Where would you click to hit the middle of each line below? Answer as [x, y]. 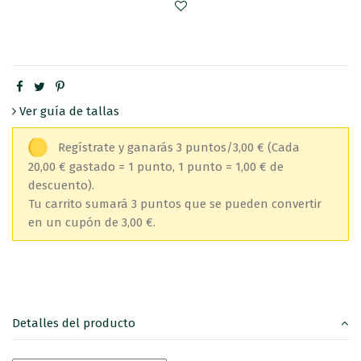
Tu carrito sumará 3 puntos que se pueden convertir [174, 203]
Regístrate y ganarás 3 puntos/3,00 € [162, 147]
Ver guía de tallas [68, 111]
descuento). [61, 185]
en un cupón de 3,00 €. [91, 222]
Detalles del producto [74, 324]
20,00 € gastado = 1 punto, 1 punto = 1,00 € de [156, 166]
